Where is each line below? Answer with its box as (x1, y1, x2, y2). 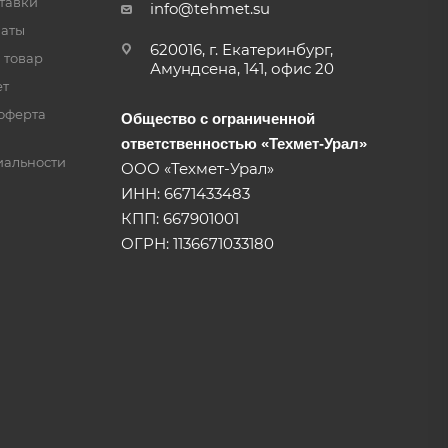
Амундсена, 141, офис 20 (149, 59, 334, 78)
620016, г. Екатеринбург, (149, 40, 333, 59)
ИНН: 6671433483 (120, 184, 250, 203)
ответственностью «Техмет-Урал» (120, 135, 367, 152)
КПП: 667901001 (120, 209, 239, 228)
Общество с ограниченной (120, 110, 315, 127)
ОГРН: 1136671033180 (120, 234, 274, 253)
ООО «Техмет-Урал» (120, 159, 274, 178)
